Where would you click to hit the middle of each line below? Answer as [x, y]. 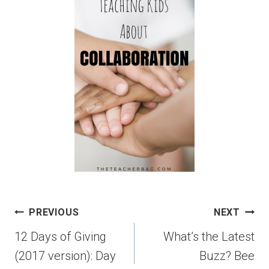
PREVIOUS [54, 213]
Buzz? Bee [227, 256]
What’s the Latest [209, 237]
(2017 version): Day [65, 256]
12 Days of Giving [60, 237]
